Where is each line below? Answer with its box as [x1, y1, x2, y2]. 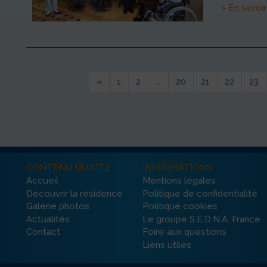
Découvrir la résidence [26, 188, 123, 199]
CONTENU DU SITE [26, 162, 111, 173]
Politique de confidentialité [142, 188, 257, 199]
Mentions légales [142, 175, 216, 186]
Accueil [26, 175, 58, 186]
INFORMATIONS [142, 162, 212, 173]
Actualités [26, 213, 70, 225]
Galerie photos [26, 200, 89, 212]
